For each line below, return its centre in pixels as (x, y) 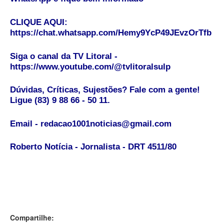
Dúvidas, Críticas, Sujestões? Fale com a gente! (105, 90)
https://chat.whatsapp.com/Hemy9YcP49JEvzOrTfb (112, 32)
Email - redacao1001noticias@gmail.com (91, 123)
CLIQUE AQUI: (39, 22)
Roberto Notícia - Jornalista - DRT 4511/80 (93, 147)
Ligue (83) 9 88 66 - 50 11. (60, 100)
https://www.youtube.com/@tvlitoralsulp (90, 66)
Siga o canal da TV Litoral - (64, 56)
